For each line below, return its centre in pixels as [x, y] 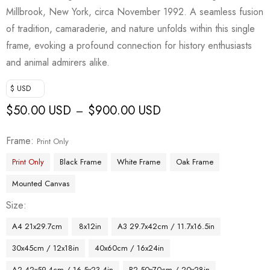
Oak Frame [195, 162]
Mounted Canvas [41, 183]
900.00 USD [128, 110]
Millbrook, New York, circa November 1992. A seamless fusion [135, 11]
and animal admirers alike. [58, 62]
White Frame [139, 162]
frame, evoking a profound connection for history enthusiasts [129, 45]
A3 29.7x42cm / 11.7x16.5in [166, 226]
